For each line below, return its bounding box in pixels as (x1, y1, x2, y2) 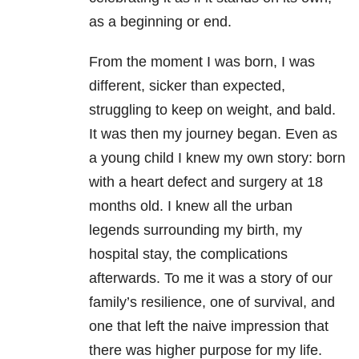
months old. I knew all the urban (89, 198, 292, 215)
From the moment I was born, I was (89, 54, 315, 71)
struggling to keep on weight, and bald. (89, 102, 336, 119)
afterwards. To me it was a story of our (89, 270, 333, 287)
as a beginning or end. (89, 14, 232, 30)
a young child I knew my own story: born (89, 150, 345, 167)
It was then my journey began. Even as (89, 126, 337, 143)
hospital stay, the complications (89, 246, 288, 263)
